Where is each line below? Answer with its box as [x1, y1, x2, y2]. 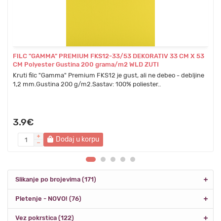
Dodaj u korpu [56, 135, 99, 144]
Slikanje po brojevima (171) [15, 176, 96, 184]
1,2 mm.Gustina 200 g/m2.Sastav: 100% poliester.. [13, 80, 161, 88]
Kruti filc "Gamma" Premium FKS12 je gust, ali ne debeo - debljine [13, 72, 204, 79]
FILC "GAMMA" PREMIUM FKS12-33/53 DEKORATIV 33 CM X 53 [13, 52, 204, 60]
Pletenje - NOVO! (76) [15, 195, 81, 203]
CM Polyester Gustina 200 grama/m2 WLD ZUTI [13, 61, 159, 69]
